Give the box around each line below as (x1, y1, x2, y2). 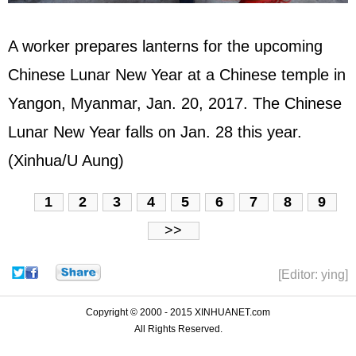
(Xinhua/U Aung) (8, 151, 124, 169)
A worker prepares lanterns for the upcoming (8, 37, 323, 55)
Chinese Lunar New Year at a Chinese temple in (8, 65, 346, 83)
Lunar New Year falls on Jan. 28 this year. (8, 122, 302, 141)
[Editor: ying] (278, 268, 348, 282)
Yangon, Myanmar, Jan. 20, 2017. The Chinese (8, 94, 342, 112)
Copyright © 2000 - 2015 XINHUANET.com (86, 307, 270, 319)
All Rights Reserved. (133, 323, 222, 335)
